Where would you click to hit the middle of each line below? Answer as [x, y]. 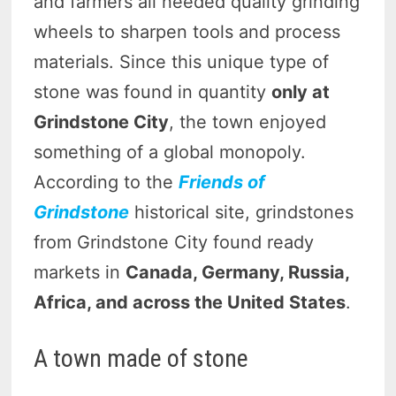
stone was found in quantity [153, 92]
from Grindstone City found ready [174, 243]
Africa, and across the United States [190, 303]
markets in [80, 273]
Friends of [222, 183]
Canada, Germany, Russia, [238, 273]
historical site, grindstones [242, 213]
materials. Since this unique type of [182, 62]
